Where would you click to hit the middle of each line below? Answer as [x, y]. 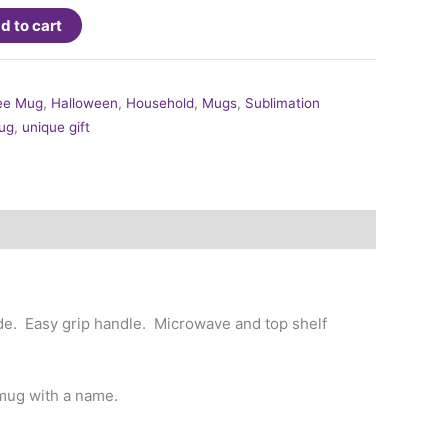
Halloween [84, 103]
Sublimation [282, 103]
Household [160, 103]
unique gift [56, 127]
